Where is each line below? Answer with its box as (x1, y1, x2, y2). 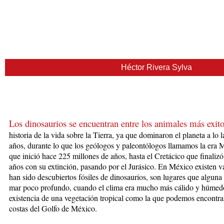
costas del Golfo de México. (9, 202, 97, 213)
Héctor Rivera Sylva (121, 62, 192, 71)
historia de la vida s (9, 129, 69, 140)
